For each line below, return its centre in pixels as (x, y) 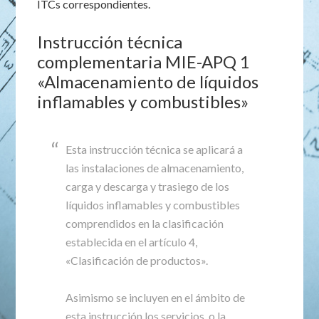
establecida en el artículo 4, (132, 242)
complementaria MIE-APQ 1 (144, 62)
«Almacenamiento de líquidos (148, 82)
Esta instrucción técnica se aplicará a (155, 149)
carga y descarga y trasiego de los (148, 186)
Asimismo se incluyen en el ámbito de (156, 297)
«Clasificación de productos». (137, 260)
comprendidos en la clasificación (145, 223)
